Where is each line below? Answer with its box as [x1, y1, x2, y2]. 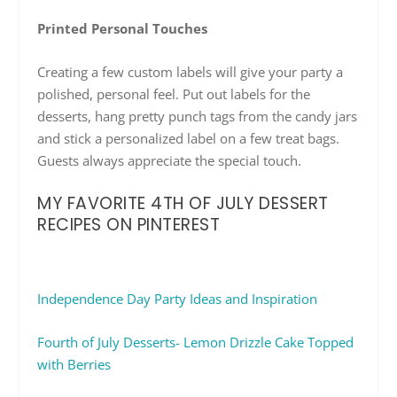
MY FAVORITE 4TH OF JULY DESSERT [37, 191, 329, 215]
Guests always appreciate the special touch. [37, 151, 302, 169]
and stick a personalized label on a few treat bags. [37, 128, 340, 147]
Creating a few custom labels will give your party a [37, 62, 344, 81]
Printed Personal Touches [37, 19, 208, 37]
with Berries [37, 354, 112, 373]
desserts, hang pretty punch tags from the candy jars [37, 106, 358, 125]
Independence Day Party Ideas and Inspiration [37, 289, 318, 307]
